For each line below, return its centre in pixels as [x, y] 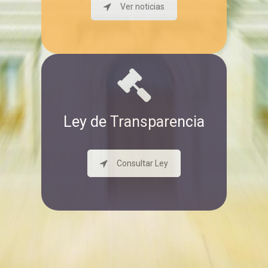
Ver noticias [142, 7]
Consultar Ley [142, 163]
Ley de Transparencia [134, 121]
